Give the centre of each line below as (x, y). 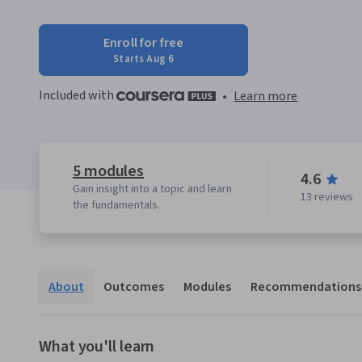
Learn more (266, 97)
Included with (78, 95)
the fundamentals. (116, 206)
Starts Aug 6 (144, 59)
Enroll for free (144, 43)
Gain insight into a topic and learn (152, 189)
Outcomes (134, 287)
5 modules (108, 172)
